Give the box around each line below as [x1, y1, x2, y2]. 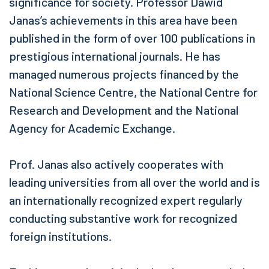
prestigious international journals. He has [9, 49, 220, 64]
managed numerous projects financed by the [9, 67, 239, 82]
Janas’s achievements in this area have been [9, 13, 237, 28]
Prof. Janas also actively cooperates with [9, 157, 223, 172]
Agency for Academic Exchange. [9, 121, 175, 136]
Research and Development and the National [9, 103, 238, 118]
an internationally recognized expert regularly [9, 193, 243, 208]
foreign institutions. [9, 229, 112, 244]
